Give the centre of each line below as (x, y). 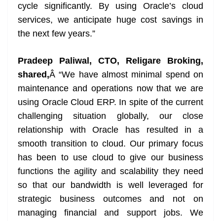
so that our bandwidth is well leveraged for (110, 185)
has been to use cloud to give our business (110, 158)
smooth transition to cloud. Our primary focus (110, 144)
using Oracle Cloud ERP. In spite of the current (110, 102)
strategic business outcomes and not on (110, 199)
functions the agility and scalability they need (110, 171)
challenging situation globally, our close (110, 116)
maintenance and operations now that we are (110, 89)
